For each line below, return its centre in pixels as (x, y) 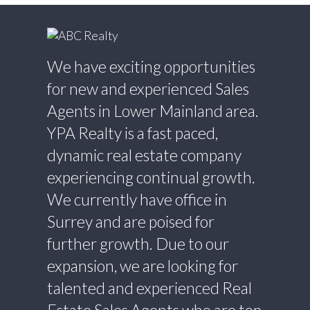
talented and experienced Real (149, 288)
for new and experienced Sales (148, 89)
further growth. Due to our (138, 244)
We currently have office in (137, 200)
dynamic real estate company (144, 155)
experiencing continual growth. (151, 177)
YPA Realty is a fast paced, (132, 133)
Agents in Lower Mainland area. (153, 111)
